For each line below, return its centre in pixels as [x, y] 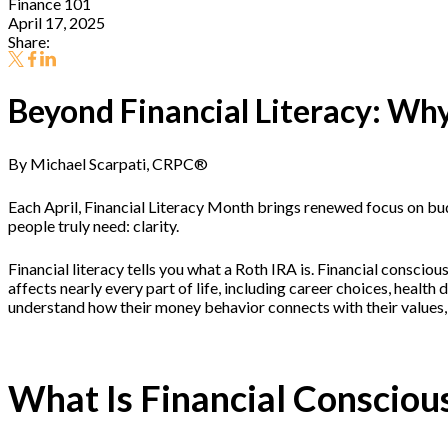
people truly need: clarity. [95, 226]
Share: [29, 41]
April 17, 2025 [56, 22]
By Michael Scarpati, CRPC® [108, 164]
